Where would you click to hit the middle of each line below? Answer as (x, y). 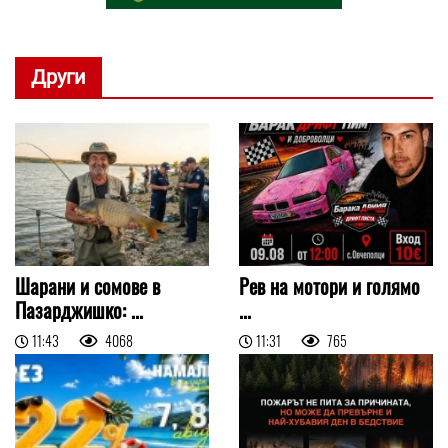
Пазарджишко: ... (79, 310)
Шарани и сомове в (87, 286)
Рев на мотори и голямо (329, 286)
